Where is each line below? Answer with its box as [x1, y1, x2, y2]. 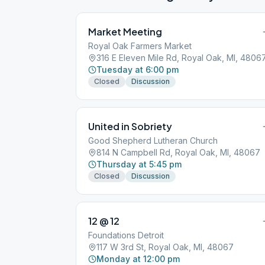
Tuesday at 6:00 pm [96, 64, 179, 75]
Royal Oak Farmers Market [88, 41, 192, 51]
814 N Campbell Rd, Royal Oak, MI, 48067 [96, 147, 260, 157]
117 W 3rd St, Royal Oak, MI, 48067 [96, 242, 234, 252]
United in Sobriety [88, 120, 172, 132]
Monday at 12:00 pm [96, 254, 180, 264]
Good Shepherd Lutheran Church [88, 135, 218, 146]
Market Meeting [88, 25, 162, 38]
